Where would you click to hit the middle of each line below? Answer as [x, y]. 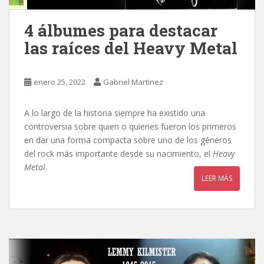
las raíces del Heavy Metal [131, 48]
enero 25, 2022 [60, 82]
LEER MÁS [217, 178]
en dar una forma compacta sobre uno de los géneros [128, 140]
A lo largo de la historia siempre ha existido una [115, 113]
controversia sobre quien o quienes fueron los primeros [130, 126]
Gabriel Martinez [133, 82]
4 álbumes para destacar [121, 30]
